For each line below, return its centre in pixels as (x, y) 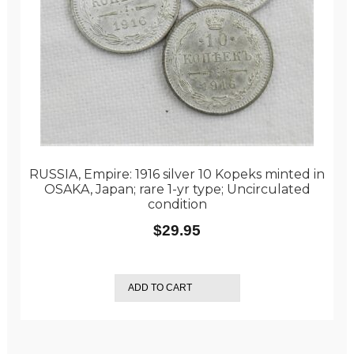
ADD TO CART (160, 288)
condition (177, 204)
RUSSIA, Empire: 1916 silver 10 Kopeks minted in (177, 174)
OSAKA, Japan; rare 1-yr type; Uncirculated (177, 189)
